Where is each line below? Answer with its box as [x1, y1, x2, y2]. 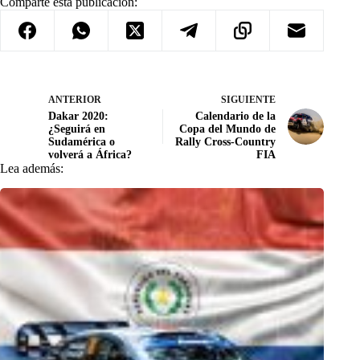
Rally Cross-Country [175, 135, 276, 148]
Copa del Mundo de [179, 122, 276, 135]
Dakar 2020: [48, 109, 108, 122]
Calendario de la [195, 109, 276, 122]
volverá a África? [48, 148, 132, 161]
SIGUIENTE [221, 93, 276, 105]
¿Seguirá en [48, 122, 105, 135]
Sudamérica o [48, 135, 115, 148]
